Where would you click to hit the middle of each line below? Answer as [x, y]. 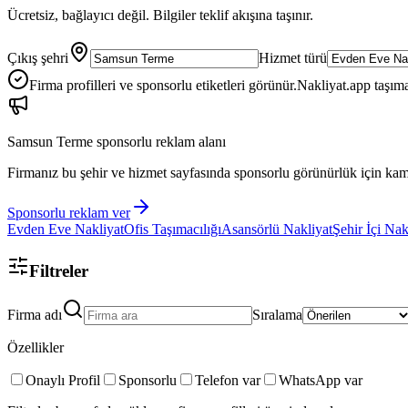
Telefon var [228, 381]
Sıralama [277, 315]
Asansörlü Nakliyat [277, 229]
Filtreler [59, 270]
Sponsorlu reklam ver [69, 212]
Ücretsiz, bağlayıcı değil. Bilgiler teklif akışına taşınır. [160, 15]
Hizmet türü [293, 57]
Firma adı [35, 315]
